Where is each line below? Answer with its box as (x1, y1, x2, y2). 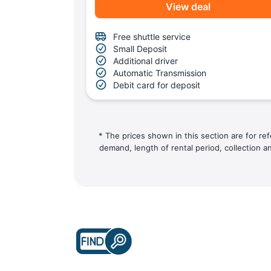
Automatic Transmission (113, 67, 206, 78)
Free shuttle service (113, 31, 191, 42)
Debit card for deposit (113, 79, 200, 90)
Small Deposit (113, 43, 167, 54)
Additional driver (113, 55, 178, 66)
